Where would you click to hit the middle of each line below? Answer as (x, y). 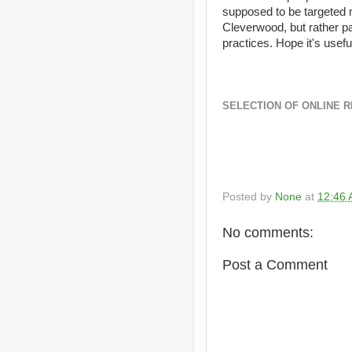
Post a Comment (275, 264)
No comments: (268, 232)
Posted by (249, 196)
